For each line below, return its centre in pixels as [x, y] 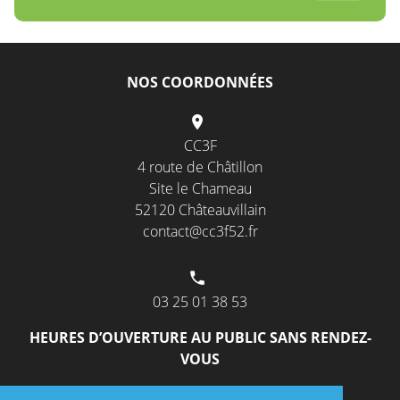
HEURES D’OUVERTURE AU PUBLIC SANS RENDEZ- [200, 338]
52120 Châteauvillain [200, 210]
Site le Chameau [200, 189]
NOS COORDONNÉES [200, 83]
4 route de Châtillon [200, 167]
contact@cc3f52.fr [200, 232]
